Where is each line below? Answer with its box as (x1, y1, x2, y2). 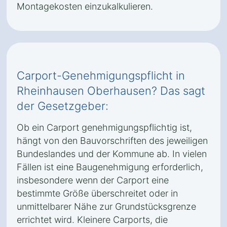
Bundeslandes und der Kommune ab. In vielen (17, 148, 207, 159)
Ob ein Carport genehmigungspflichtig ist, (17, 122, 192, 133)
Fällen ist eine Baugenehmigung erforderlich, (17, 162, 203, 172)
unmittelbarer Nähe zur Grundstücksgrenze (17, 201, 196, 212)
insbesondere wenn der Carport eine (17, 175, 169, 185)
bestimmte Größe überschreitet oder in (17, 188, 178, 199)
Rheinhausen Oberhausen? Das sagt (17, 84, 205, 97)
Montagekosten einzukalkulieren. (17, 1, 153, 12)
